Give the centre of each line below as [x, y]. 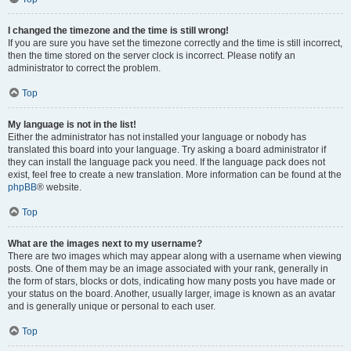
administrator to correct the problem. [84, 68]
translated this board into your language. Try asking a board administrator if [167, 150]
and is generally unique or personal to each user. [112, 306]
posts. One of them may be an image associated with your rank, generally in [168, 269]
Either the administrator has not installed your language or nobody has [157, 137]
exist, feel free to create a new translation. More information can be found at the [175, 175]
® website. [59, 187]
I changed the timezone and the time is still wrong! [118, 31]
